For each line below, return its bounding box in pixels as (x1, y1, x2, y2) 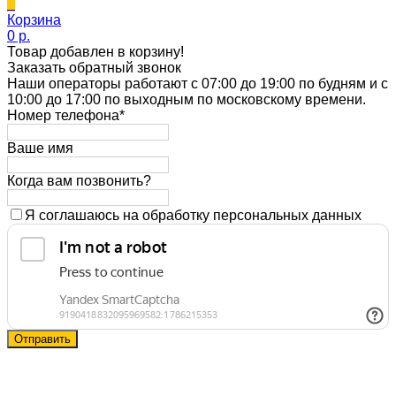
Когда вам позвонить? (7, 172, 151, 188)
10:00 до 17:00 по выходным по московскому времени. (7, 91, 366, 107)
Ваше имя (7, 140, 73, 156)
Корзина (7, 11, 61, 27)
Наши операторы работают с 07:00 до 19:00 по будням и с (7, 75, 388, 91)
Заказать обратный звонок (7, 59, 181, 75)
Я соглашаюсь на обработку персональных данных (25, 207, 362, 223)
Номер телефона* (7, 107, 125, 123)
